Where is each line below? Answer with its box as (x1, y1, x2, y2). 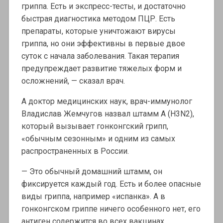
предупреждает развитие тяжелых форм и (21, 64, 182, 74)
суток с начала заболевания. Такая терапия (21, 51, 179, 61)
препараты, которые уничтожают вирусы (21, 26, 176, 36)
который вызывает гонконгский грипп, (21, 121, 168, 131)
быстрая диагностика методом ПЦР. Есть (21, 14, 175, 24)
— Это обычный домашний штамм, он (21, 167, 162, 177)
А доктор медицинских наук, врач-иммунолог (21, 97, 192, 107)
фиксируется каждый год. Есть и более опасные (21, 179, 201, 189)
